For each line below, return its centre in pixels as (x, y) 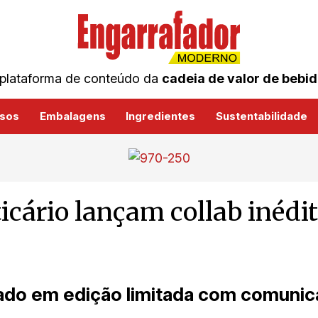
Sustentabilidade (261, 116)
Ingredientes (161, 116)
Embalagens (72, 116)
